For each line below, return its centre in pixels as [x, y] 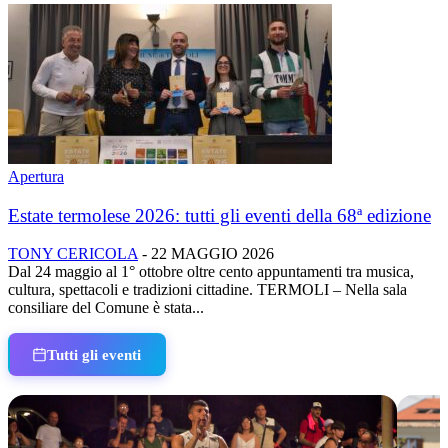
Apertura [36, 176]
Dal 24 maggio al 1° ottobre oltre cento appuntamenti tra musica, [211, 272]
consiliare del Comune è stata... [106, 308]
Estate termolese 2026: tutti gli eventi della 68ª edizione [219, 215]
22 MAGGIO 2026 [212, 254]
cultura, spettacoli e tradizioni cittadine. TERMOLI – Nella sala [207, 290]
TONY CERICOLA [73, 254]
